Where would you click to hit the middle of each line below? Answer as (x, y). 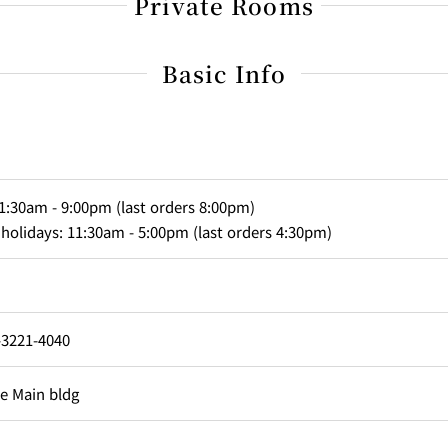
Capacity (68, 216)
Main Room (380, 383)
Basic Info (224, 73)
